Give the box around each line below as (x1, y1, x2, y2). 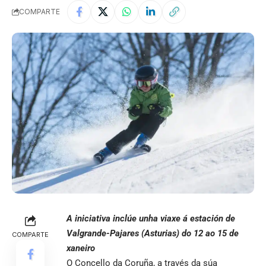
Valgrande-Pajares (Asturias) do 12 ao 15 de (66, 228, 239, 239)
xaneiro (66, 243, 95, 254)
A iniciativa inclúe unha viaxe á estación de (66, 213, 235, 224)
